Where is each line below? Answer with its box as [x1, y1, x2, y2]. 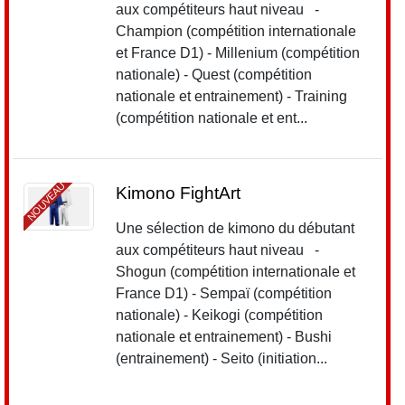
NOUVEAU [24, 180, 68, 223]
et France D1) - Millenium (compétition [116, 44, 361, 61]
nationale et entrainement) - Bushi [116, 328, 333, 344]
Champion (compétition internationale [116, 23, 357, 39]
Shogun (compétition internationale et [116, 263, 356, 279]
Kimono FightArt [116, 183, 241, 202]
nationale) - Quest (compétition [116, 66, 313, 82]
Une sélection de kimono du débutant [116, 220, 355, 236]
